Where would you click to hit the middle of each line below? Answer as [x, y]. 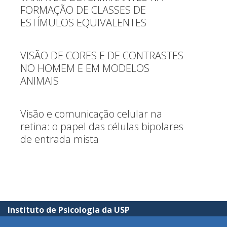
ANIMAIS [40, 81]
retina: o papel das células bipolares [102, 126]
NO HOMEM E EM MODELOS [85, 68]
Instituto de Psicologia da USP [69, 210]
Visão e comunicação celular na [91, 114]
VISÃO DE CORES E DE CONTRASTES [102, 55]
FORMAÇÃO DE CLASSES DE [83, 10]
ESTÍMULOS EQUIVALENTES [83, 23]
